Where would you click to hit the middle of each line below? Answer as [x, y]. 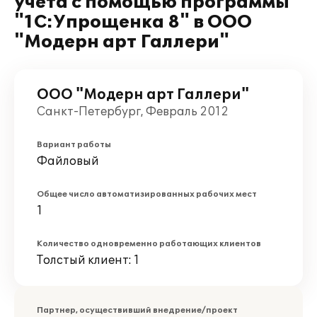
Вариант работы [74, 145]
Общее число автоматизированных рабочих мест [147, 194]
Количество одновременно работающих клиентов [149, 244]
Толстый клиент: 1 [88, 260]
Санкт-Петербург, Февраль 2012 [133, 112]
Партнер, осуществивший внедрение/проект [137, 310]
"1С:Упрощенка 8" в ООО [133, 22]
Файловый [68, 161]
